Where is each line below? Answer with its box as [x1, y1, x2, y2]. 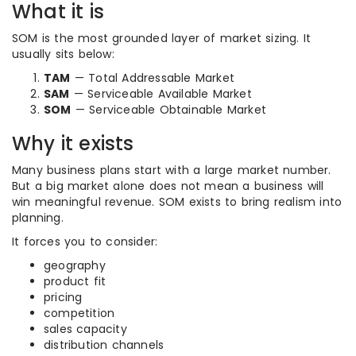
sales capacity [44, 321, 127, 337]
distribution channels [44, 337, 164, 353]
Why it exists [12, 130, 134, 157]
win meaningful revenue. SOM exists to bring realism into [12, 194, 342, 210]
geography [44, 257, 106, 273]
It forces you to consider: [12, 234, 158, 250]
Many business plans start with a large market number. [12, 162, 331, 178]
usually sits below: [12, 46, 114, 62]
